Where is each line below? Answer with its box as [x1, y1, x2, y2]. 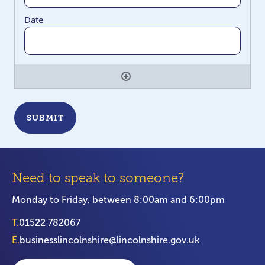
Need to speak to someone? [12, 170, 184, 185]
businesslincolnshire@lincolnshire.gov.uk [20, 235, 199, 245]
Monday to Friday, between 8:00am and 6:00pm [12, 195, 225, 205]
